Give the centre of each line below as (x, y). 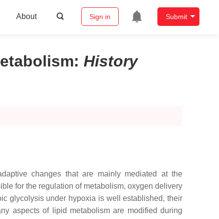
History (111, 61)
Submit (176, 17)
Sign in (100, 17)
